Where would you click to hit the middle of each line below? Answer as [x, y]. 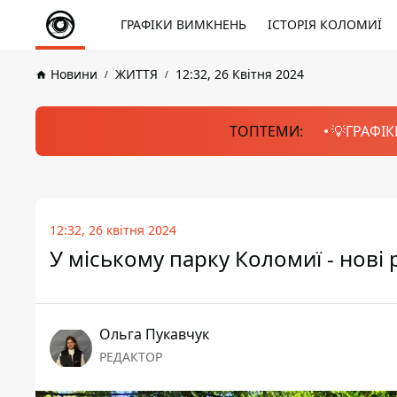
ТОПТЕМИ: [266, 131]
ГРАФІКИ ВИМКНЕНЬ [183, 24]
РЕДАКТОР [131, 357]
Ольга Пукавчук [154, 334]
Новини [74, 74]
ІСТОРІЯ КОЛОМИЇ [325, 24]
